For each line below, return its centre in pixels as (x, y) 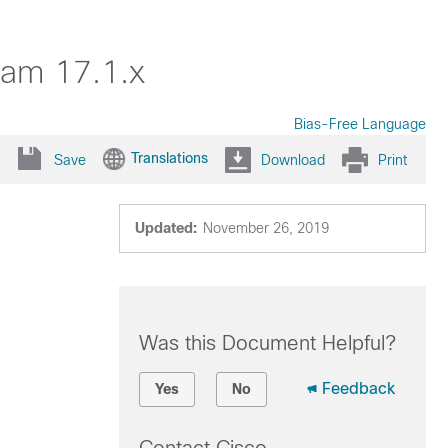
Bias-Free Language (360, 124)
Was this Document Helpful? (267, 343)
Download (293, 159)
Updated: (165, 228)
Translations (169, 157)
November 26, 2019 (265, 228)
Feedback (358, 388)
